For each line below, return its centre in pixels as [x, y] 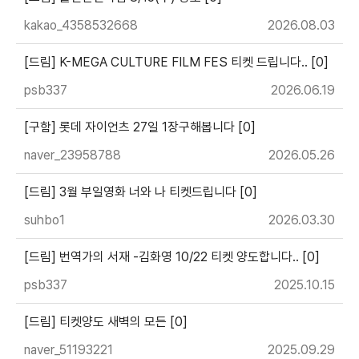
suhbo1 [44, 220]
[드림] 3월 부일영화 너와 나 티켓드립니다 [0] [141, 192]
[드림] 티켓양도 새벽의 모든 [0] [106, 322]
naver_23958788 [73, 155]
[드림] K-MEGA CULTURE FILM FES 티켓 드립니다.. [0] [176, 62]
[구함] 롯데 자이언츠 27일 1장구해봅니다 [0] [140, 127]
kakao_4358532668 [81, 25]
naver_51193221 [69, 350]
